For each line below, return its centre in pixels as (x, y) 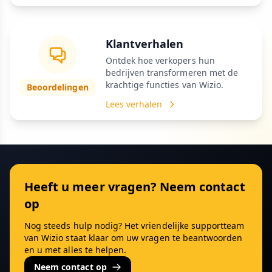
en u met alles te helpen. (76, 250)
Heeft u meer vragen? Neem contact (135, 187)
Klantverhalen (144, 44)
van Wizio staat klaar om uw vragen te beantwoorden (134, 238)
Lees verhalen (134, 104)
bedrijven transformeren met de (172, 73)
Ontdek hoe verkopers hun (160, 60)
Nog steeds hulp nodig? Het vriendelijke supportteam (134, 226)
